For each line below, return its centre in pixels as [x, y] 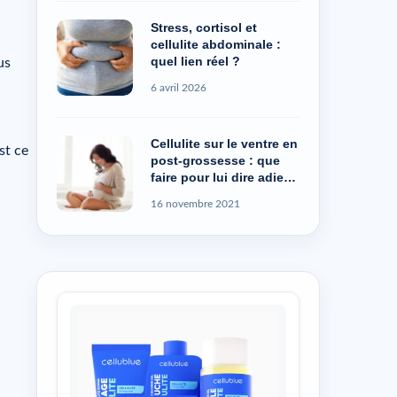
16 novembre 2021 [195, 204]
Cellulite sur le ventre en [224, 144]
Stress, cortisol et [204, 28]
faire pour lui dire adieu [221, 178]
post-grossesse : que [215, 161]
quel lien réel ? [195, 62]
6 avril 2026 [179, 88]
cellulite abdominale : [216, 45]
